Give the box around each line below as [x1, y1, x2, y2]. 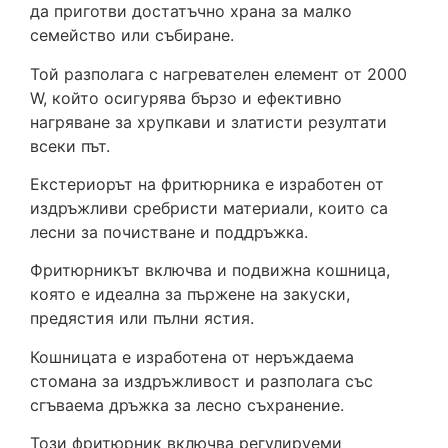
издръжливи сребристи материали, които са [30, 197, 388, 218]
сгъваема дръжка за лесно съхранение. [30, 394, 344, 415]
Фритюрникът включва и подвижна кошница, [30, 260, 390, 281]
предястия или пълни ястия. [30, 308, 254, 329]
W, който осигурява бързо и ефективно [30, 87, 342, 108]
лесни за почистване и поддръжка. [30, 221, 308, 242]
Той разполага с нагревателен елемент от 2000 [30, 63, 407, 84]
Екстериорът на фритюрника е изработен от [30, 173, 384, 194]
